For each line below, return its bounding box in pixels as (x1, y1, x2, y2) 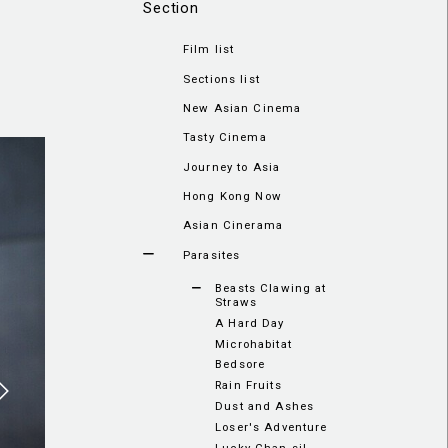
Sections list (183, 71, 260, 86)
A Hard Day (215, 315, 285, 330)
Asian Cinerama (183, 218, 283, 233)
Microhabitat (215, 336, 292, 351)
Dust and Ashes (215, 399, 315, 413)
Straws (215, 295, 257, 310)
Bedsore (215, 357, 266, 372)
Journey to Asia (183, 159, 281, 174)
